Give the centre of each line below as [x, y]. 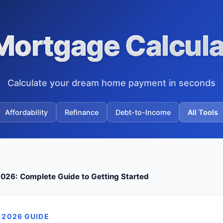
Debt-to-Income [143, 112]
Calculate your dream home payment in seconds [111, 83]
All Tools [203, 112]
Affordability [26, 112]
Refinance [82, 112]
